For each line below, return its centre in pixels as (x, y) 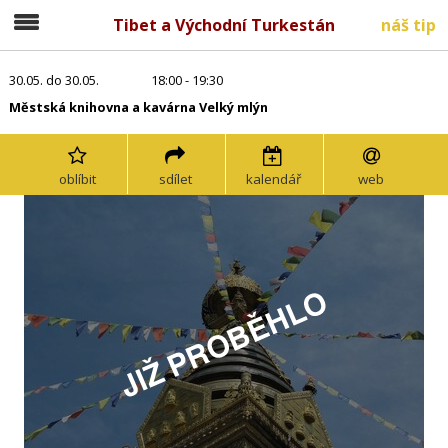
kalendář (273, 178)
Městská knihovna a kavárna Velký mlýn (138, 106)
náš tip (408, 25)
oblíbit (77, 178)
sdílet (175, 178)
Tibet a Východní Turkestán (224, 25)
